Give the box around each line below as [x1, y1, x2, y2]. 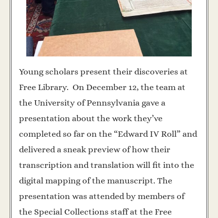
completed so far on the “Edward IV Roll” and [19, 128, 197, 139]
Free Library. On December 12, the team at [19, 82, 185, 92]
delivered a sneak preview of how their [19, 144, 170, 154]
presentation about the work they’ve [19, 113, 163, 123]
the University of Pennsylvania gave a [19, 97, 165, 108]
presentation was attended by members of [19, 191, 184, 201]
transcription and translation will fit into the [19, 160, 194, 170]
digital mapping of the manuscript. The [19, 175, 172, 185]
